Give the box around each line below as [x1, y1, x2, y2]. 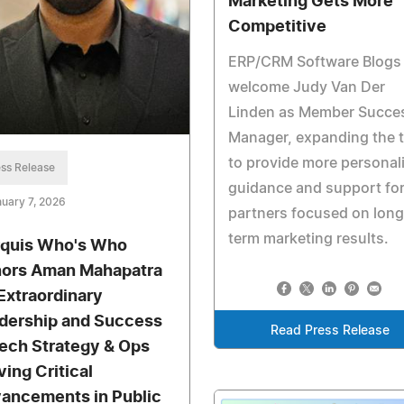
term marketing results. [227, 232, 389, 247]
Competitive [227, 19, 326, 36]
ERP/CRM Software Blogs [227, 55, 401, 70]
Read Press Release [271, 325, 390, 338]
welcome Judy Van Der [227, 80, 385, 96]
